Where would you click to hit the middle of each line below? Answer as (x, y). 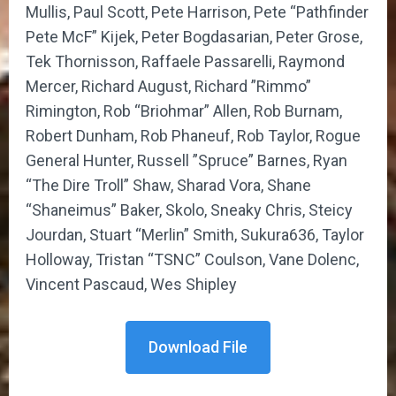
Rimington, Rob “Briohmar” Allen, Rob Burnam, (184, 110)
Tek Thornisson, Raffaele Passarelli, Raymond (185, 61)
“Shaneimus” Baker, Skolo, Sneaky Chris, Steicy (189, 209)
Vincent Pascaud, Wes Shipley (131, 284)
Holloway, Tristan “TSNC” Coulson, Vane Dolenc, (192, 259)
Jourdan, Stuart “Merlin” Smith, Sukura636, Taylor (195, 234)
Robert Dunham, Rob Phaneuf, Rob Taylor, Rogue (193, 135)
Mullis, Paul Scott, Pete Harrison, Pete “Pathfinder (197, 11)
